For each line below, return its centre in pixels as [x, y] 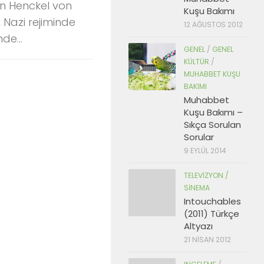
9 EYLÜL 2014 [205, 151]
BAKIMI [195, 86]
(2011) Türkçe [212, 214]
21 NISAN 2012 [207, 240]
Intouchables [212, 201]
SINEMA [197, 188]
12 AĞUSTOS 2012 [213, 24]
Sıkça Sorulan [212, 125]
